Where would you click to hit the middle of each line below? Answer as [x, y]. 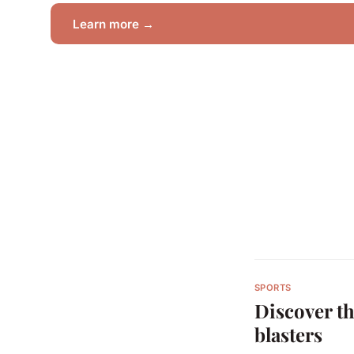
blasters [288, 335]
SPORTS [273, 287]
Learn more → [113, 24]
